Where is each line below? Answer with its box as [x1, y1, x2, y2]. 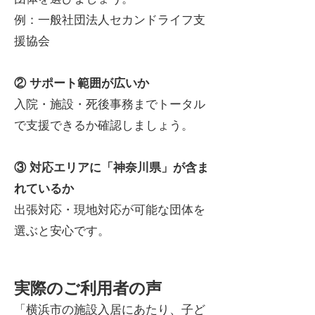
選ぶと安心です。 [14, 224, 110, 238]
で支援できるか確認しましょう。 [14, 119, 193, 132]
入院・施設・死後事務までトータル [14, 98, 205, 111]
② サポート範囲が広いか [14, 77, 149, 90]
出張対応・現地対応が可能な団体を [14, 203, 205, 217]
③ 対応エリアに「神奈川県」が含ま [14, 161, 209, 174]
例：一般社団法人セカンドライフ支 [14, 13, 205, 27]
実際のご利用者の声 [14, 279, 162, 297]
